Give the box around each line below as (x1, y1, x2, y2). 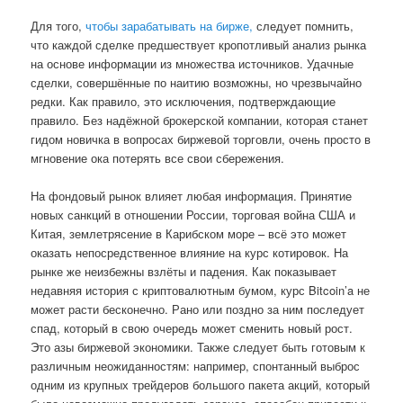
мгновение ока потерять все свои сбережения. (31, 149, 285, 167)
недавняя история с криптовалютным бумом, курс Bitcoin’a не (31, 282, 371, 300)
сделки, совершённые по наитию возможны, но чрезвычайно (31, 74, 363, 92)
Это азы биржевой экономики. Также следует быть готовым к (31, 338, 366, 356)
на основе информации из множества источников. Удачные (31, 55, 354, 73)
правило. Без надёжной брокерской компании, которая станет (31, 112, 369, 130)
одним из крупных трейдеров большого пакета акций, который (31, 376, 371, 394)
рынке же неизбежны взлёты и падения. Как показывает (31, 263, 337, 281)
